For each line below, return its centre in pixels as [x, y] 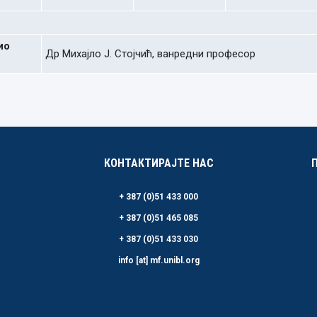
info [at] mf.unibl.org [158, 260]
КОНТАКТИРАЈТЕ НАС [158, 163]
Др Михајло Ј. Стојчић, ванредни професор [150, 54]
